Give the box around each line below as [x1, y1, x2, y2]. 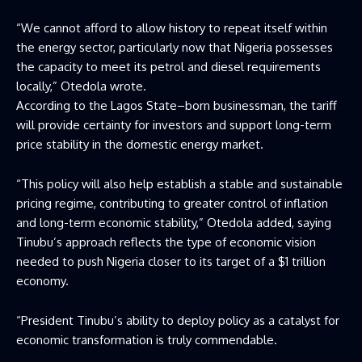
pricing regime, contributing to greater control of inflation [16, 195, 328, 211]
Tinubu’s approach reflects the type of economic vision [16, 234, 316, 250]
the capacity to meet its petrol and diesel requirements [16, 58, 321, 74]
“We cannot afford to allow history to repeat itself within [16, 19, 327, 36]
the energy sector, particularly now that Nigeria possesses [16, 39, 333, 55]
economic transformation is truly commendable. [16, 331, 277, 347]
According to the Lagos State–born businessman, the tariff [16, 97, 337, 113]
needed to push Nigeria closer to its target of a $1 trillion [16, 253, 326, 269]
